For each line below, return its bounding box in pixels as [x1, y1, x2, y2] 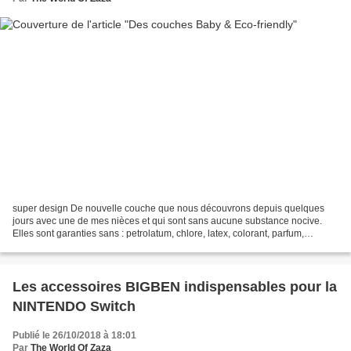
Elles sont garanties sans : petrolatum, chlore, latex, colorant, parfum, [13, 227, 304, 239]
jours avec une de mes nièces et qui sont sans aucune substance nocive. [13, 215, 322, 226]
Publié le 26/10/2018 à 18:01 [13, 329, 136, 341]
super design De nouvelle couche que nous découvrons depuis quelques [13, 202, 324, 214]
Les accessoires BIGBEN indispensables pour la [13, 278, 337, 295]
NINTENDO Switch [13, 298, 136, 314]
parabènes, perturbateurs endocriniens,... [13, 240, 188, 251]
